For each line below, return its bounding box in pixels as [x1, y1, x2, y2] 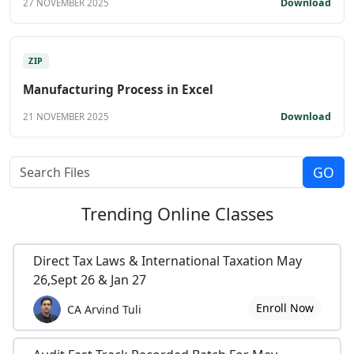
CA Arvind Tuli [67, 302, 141, 318]
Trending [81, 201, 157, 225]
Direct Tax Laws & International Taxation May [33, 251, 302, 269]
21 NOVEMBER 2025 [23, 111, 109, 123]
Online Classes [156, 201, 273, 225]
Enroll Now [255, 299, 314, 315]
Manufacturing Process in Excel [23, 81, 213, 97]
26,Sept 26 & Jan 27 [33, 270, 146, 288]
